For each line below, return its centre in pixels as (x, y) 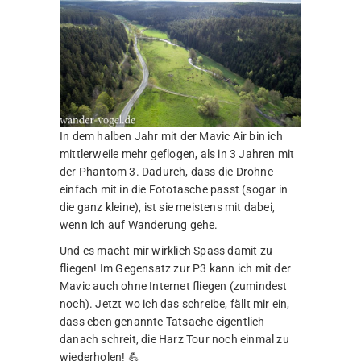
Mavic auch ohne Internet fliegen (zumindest (174, 286)
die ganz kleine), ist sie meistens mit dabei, (167, 207)
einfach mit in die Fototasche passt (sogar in (174, 190)
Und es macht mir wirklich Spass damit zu (166, 251)
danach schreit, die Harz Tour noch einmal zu (174, 340)
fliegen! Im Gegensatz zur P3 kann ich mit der (175, 269)
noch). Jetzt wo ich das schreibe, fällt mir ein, (175, 304)
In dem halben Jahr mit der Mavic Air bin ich (171, 137)
